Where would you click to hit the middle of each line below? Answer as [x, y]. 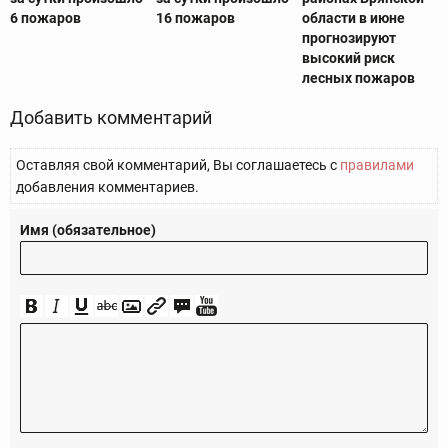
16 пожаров [195, 18]
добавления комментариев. [107, 187]
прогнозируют [348, 38]
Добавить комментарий [111, 118]
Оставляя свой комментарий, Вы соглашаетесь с [178, 165]
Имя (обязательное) [88, 230]
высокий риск [348, 58]
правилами [377, 165]
